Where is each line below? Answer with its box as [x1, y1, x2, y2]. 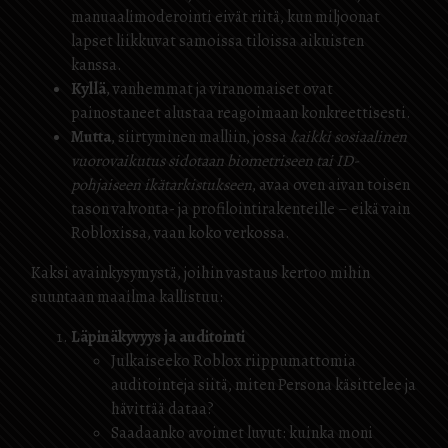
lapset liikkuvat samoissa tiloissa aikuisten [71, 30, 364, 52]
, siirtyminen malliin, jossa [111, 126, 290, 148]
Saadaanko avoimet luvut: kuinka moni [111, 422, 373, 444]
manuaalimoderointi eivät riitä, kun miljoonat [71, 6, 380, 28]
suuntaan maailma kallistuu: [31, 286, 223, 308]
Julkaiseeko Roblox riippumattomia [111, 350, 356, 372]
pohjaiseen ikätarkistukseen [71, 174, 252, 196]
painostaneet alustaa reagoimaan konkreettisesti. [71, 102, 411, 124]
